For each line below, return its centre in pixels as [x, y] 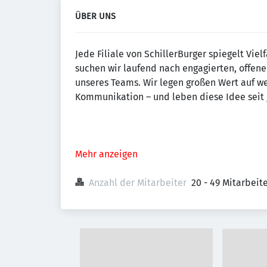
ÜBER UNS [95, 16]
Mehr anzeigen [106, 154]
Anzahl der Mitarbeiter [138, 183]
